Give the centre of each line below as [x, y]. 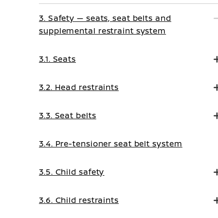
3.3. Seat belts [68, 115]
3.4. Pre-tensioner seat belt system [111, 144]
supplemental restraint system [103, 31]
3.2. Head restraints [79, 87]
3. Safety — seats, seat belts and [105, 18]
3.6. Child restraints [79, 200]
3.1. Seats [57, 59]
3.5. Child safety [72, 172]
